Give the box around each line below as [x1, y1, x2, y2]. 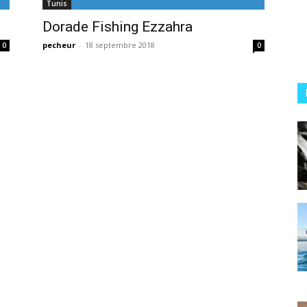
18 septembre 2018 [85, 40, 155, 50]
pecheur [42, 40, 75, 50]
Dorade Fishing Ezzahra [42, 19, 193, 35]
